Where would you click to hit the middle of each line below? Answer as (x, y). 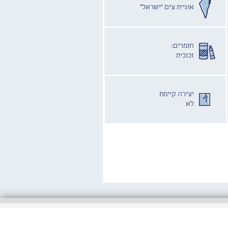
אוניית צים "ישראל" (167, 7)
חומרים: (183, 46)
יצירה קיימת (177, 94)
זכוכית (185, 55)
